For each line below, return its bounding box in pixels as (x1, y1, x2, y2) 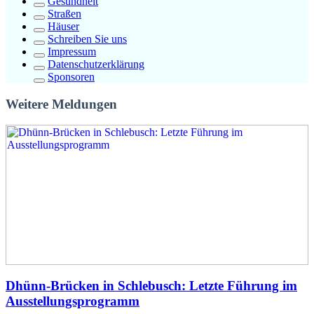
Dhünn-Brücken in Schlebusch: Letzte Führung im (6, 278, 297, 293)
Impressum (48, 45, 96, 57)
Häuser (48, 20, 79, 32)
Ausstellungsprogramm (6, 293, 139, 308)
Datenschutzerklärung (48, 57, 144, 70)
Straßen (48, 7, 81, 20)
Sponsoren (48, 70, 95, 83)
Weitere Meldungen (6, 96, 117, 111)
